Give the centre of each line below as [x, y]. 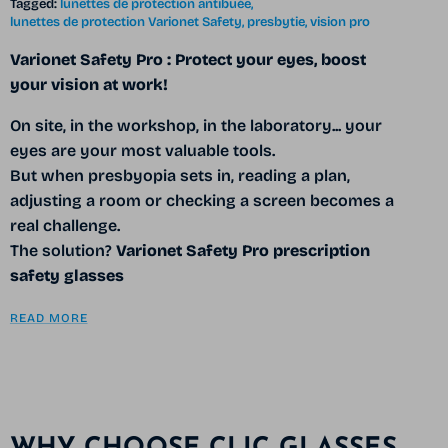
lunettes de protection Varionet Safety [125, 21]
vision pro [339, 21]
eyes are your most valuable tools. [142, 150]
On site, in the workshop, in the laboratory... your [195, 125]
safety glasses [66, 275]
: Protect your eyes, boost [266, 59]
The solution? [62, 250]
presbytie [275, 21]
